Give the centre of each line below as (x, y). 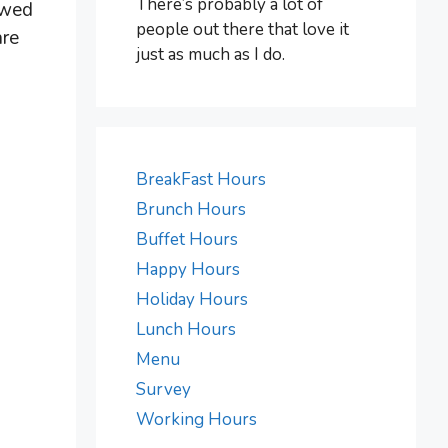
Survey (163, 389)
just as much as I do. (210, 54)
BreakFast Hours (201, 179)
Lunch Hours (186, 329)
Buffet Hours (187, 239)
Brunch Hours (191, 209)
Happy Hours (188, 269)
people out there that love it (242, 29)
